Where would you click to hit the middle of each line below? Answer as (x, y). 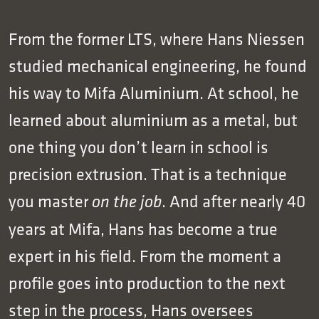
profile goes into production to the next (147, 283)
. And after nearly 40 (234, 201)
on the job (127, 201)
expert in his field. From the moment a (145, 256)
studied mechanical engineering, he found (158, 66)
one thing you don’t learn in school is (138, 147)
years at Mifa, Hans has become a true (143, 229)
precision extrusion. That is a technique (148, 174)
